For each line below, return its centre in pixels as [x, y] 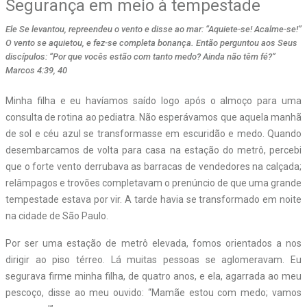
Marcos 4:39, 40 [36, 70]
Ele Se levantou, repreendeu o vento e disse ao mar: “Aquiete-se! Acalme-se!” [153, 29]
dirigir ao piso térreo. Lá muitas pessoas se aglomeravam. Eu [153, 259]
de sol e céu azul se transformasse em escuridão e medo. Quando [153, 133]
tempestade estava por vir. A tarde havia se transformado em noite [153, 199]
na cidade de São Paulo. [57, 216]
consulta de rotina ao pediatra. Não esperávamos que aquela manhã [153, 117]
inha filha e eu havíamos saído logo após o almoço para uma [158, 100]
